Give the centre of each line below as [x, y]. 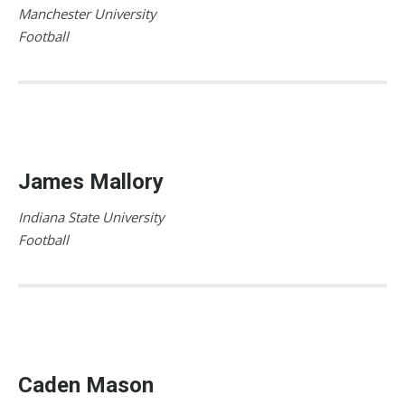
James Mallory [91, 181]
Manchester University [87, 13]
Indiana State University [91, 217]
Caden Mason [86, 385]
